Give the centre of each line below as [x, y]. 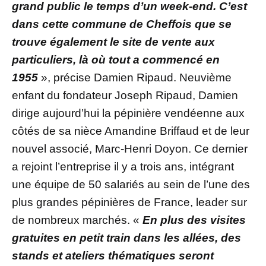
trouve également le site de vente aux [113, 42]
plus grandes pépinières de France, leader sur [129, 202]
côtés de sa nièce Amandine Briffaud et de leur [131, 131]
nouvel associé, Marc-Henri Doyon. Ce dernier [130, 148]
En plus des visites [194, 220]
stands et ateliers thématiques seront [113, 255]
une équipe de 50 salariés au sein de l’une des [131, 184]
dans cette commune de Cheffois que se [122, 24]
